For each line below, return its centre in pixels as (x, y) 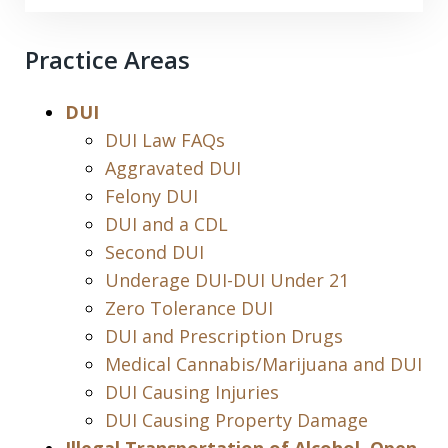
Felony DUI (151, 196)
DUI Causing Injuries (192, 392)
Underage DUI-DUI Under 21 (227, 280)
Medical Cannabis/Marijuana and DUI (263, 364)
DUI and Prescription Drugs (224, 336)
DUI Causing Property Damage (236, 420)
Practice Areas (107, 60)
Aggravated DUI (173, 168)
